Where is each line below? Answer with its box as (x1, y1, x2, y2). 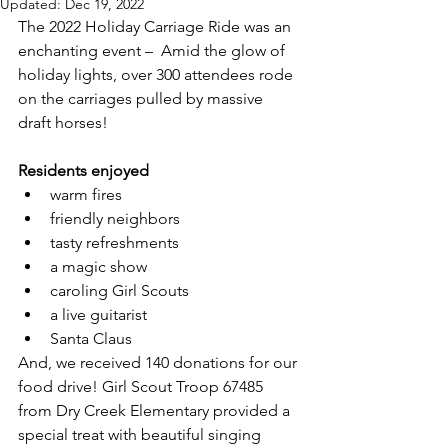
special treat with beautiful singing (18, 425, 265, 444)
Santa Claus (50, 329, 132, 348)
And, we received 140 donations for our (18, 353, 301, 372)
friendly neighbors (50, 209, 180, 228)
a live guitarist (50, 305, 147, 324)
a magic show (50, 257, 151, 276)
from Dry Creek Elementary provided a (18, 401, 294, 420)
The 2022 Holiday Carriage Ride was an (18, 17, 295, 36)
